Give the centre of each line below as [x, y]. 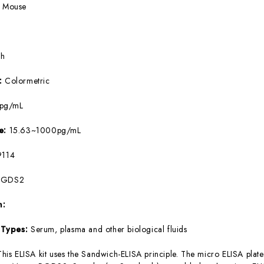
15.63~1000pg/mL [45, 130]
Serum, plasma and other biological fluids [109, 229]
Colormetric [27, 80]
